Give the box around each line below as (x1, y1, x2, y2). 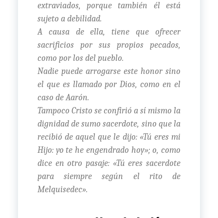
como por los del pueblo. (37, 53, 124, 63)
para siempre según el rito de (37, 171, 181, 182)
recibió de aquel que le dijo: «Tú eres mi (37, 131, 181, 142)
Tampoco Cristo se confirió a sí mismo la (37, 105, 181, 116)
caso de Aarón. (37, 92, 89, 103)
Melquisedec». (37, 184, 88, 195)
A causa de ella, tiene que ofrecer (37, 26, 181, 37)
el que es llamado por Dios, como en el (37, 79, 181, 90)
